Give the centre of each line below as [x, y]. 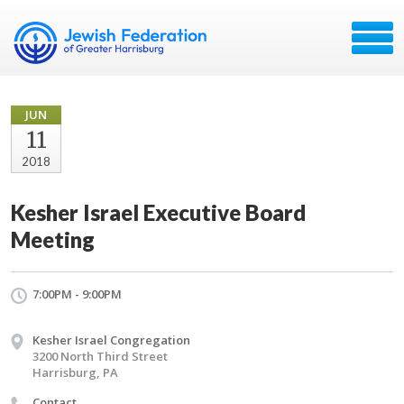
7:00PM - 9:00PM [77, 294]
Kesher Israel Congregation [111, 340]
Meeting [53, 239]
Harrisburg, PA [75, 372]
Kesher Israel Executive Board [158, 212]
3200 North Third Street [100, 356]
